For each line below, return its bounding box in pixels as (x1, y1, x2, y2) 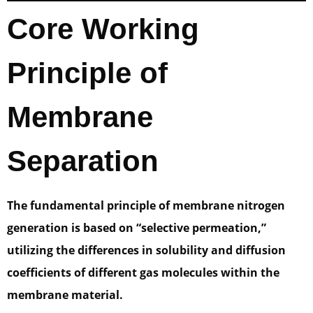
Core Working (7, 13, 199, 46)
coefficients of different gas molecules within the (7, 265, 279, 281)
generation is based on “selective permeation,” (7, 220, 266, 236)
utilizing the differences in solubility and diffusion (7, 242, 286, 259)
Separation (7, 145, 159, 178)
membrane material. (7, 287, 123, 303)
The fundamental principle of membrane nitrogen (7, 198, 285, 214)
